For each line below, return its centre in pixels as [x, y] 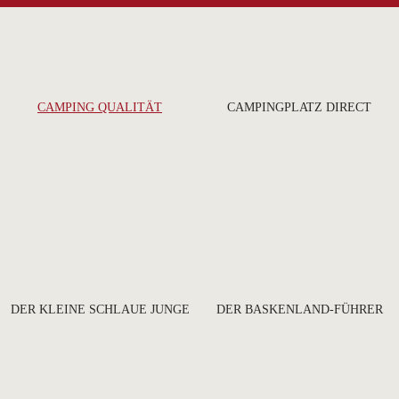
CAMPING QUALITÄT [100, 107]
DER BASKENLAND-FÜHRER [299, 309]
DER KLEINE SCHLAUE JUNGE [100, 309]
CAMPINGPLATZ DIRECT [299, 107]
